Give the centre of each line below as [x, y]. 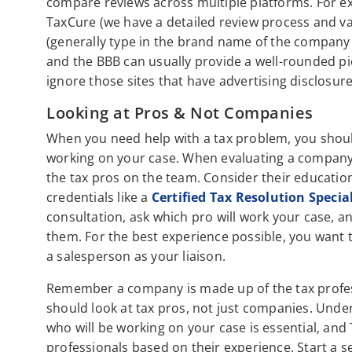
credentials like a [99, 198]
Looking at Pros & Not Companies [180, 113]
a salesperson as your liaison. [136, 257]
